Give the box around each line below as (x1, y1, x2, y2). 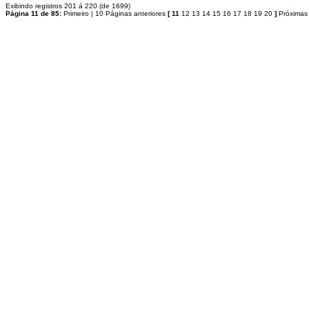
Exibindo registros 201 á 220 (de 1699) (6, 2, 130, 10)
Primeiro (63, 10, 89, 17)
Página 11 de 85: (6, 10, 63, 17)
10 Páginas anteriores (95, 10, 166, 17)
